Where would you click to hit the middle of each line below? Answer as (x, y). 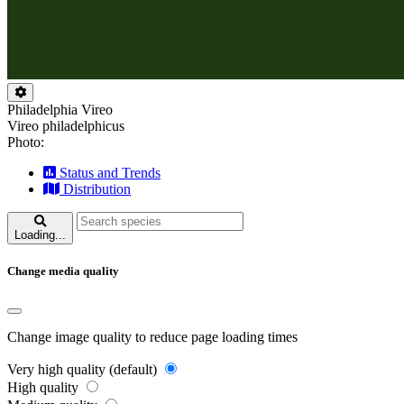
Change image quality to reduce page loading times (152, 337)
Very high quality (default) (82, 370)
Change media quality (63, 271)
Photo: (26, 142)
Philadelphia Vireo (60, 110)
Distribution (97, 189)
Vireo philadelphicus (66, 126)
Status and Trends (110, 173)
